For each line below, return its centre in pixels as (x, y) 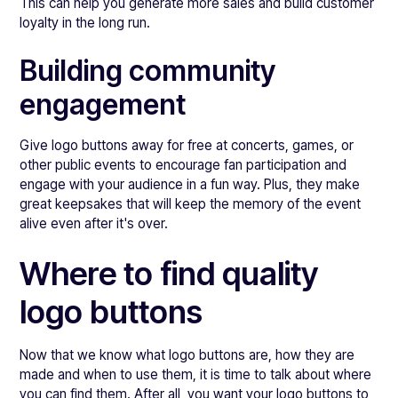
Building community (148, 71)
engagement (103, 104)
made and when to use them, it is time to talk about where (196, 374)
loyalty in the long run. (85, 23)
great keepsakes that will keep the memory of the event (191, 204)
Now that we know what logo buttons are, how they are (187, 355)
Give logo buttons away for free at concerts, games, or (187, 145)
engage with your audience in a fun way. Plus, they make (190, 184)
